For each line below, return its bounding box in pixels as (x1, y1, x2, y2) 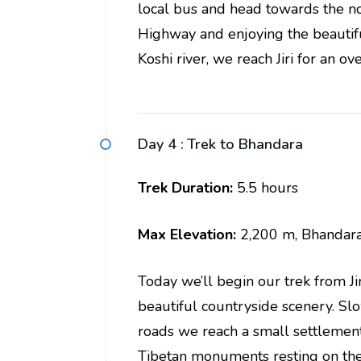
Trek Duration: (138, 178, 233, 198)
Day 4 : (138, 135, 184, 155)
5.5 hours (233, 178, 298, 198)
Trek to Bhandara (187, 135, 303, 155)
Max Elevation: (138, 225, 236, 245)
